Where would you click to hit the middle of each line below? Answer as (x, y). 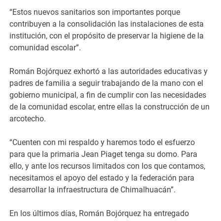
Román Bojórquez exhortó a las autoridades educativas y (109, 72)
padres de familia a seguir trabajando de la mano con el (107, 83)
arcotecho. (28, 119)
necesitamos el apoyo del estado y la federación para (102, 178)
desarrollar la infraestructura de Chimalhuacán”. (93, 190)
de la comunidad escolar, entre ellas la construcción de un (110, 107)
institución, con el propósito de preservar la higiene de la (107, 36)
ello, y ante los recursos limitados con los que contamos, (108, 166)
